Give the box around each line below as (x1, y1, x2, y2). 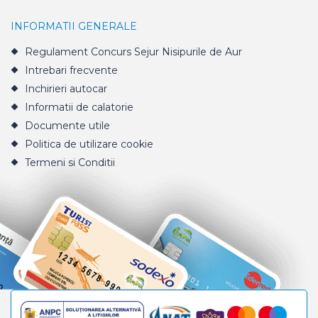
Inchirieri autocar (25, 82, 107, 96)
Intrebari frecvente (25, 64, 118, 77)
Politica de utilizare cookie (25, 138, 153, 151)
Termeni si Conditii (25, 156, 115, 170)
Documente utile (25, 119, 110, 133)
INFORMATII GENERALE (11, 20, 137, 33)
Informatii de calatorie (25, 101, 133, 114)
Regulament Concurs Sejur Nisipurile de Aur (25, 45, 242, 59)
